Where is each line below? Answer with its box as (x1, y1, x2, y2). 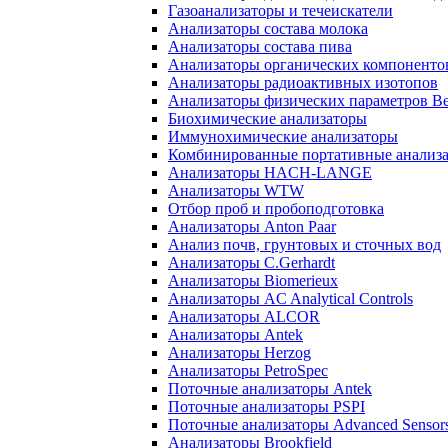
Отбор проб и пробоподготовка (168, 199, 384, 217)
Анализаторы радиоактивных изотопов (168, 73, 438, 91)
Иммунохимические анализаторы (168, 127, 398, 145)
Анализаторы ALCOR (168, 307, 320, 325)
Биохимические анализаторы (168, 109, 367, 127)
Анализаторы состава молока (168, 19, 368, 37)
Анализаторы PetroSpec (168, 361, 328, 379)
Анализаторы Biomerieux (168, 271, 338, 289)
